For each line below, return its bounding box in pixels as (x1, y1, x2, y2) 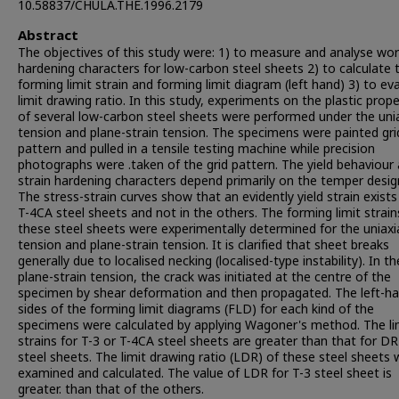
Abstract (18, 26, 78, 46)
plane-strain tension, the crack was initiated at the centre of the (18, 268, 391, 287)
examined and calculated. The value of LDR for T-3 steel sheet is (18, 364, 392, 383)
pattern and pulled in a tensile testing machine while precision (18, 140, 375, 159)
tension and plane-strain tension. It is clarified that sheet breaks (18, 236, 389, 255)
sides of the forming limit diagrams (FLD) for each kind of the (18, 300, 374, 319)
